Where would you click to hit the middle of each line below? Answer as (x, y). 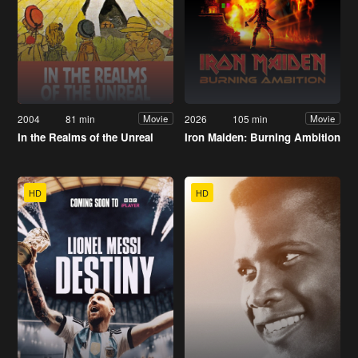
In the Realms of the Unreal (86, 137)
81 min (81, 118)
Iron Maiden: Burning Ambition (263, 137)
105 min (251, 118)
